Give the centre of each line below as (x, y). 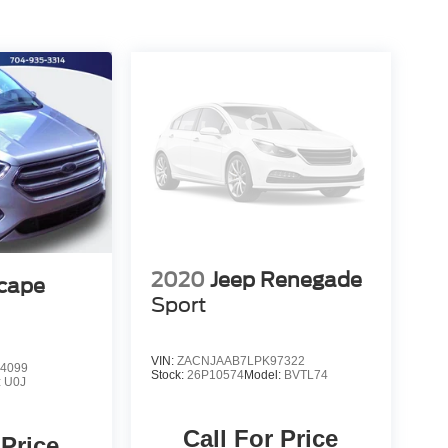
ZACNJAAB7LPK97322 (240, 360)
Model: (263, 374)
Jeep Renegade (285, 279)
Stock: (168, 374)
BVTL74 (305, 374)
